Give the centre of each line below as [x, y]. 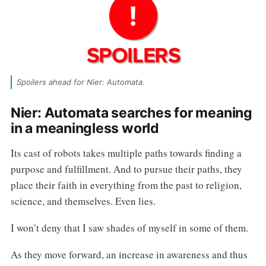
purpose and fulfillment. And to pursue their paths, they [126, 169]
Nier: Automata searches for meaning [131, 113]
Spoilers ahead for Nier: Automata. [80, 82]
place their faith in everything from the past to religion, [126, 185]
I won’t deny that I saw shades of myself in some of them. [129, 227]
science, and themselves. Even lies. [83, 201]
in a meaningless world [85, 128]
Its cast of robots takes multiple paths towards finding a [126, 153]
